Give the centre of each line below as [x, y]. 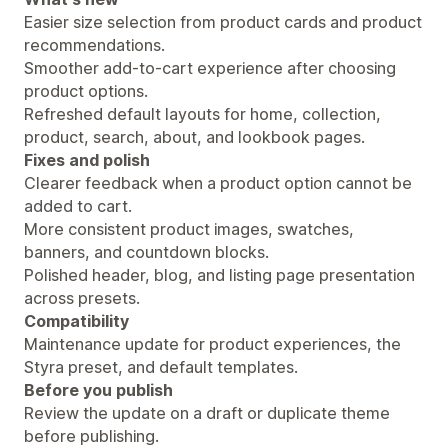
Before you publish [98, 389]
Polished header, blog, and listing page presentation [219, 274]
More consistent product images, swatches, [189, 228]
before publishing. [91, 435]
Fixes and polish [87, 159]
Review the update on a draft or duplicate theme [207, 412]
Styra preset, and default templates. [161, 366]
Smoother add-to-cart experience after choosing [210, 67]
